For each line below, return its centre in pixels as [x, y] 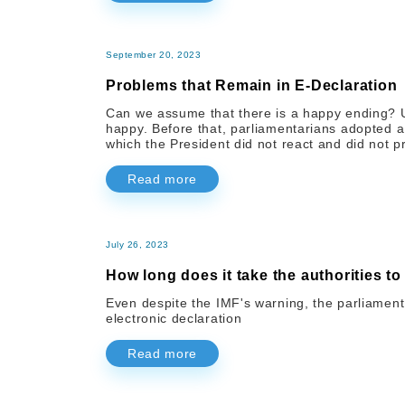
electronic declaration [174, 319]
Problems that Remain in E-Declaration [252, 86]
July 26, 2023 [137, 245]
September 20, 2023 [153, 55]
